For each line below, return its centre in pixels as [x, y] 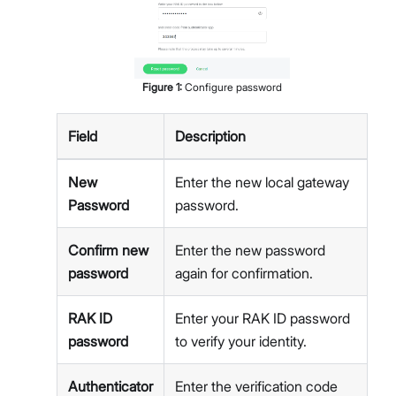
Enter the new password [250, 250]
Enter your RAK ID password [263, 318]
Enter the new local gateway [262, 182]
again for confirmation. [244, 273]
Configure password [233, 87]
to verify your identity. [241, 341]
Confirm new [108, 250]
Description [210, 136]
